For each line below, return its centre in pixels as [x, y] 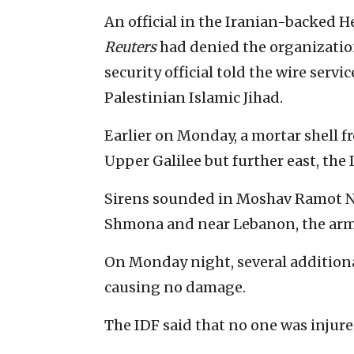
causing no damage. [175, 287]
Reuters [130, 47]
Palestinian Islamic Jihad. [194, 97]
